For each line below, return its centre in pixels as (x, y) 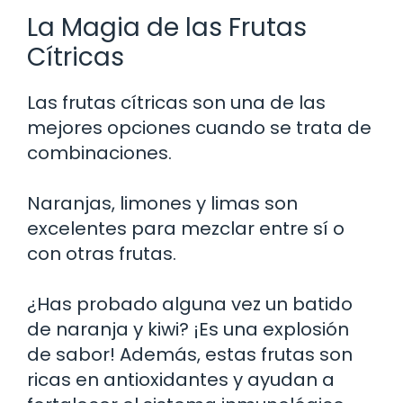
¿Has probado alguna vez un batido (190, 304)
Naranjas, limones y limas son (162, 203)
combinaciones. (99, 152)
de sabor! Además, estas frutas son (190, 354)
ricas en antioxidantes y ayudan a (181, 379)
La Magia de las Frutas (167, 27)
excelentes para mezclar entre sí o (186, 228)
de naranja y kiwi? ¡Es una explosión (188, 329)
